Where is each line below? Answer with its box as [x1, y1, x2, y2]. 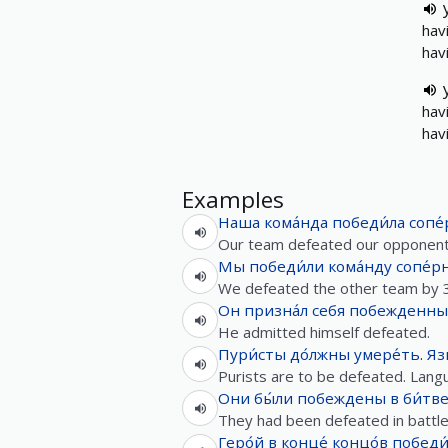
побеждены [297, 388, 386, 408]
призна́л [244, 300, 308, 320]
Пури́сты [218, 344, 286, 364]
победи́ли [249, 256, 324, 276]
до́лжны [290, 344, 350, 364]
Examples [182, 184, 284, 215]
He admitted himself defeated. [218, 322, 430, 342]
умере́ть [354, 344, 420, 364]
